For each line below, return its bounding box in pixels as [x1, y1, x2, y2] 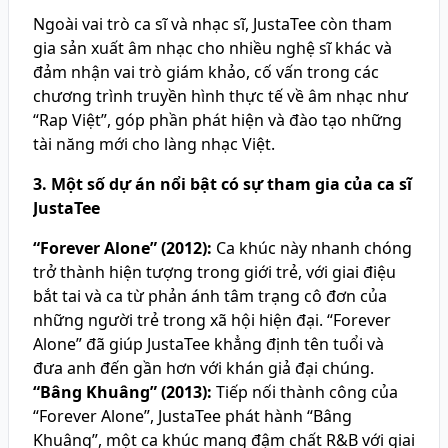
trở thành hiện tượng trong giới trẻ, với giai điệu [33, 261, 396, 283]
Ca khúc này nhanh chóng [212, 237, 412, 259]
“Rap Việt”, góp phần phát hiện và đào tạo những [33, 109, 402, 131]
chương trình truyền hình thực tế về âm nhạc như [33, 85, 408, 107]
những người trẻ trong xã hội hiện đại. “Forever [33, 309, 391, 331]
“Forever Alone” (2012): [33, 237, 212, 259]
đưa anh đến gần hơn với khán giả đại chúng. [33, 357, 374, 379]
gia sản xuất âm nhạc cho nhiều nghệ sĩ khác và [33, 37, 392, 59]
